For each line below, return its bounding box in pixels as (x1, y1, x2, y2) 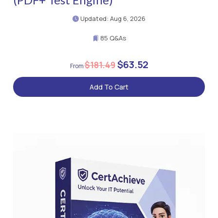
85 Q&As (98, 34, 126, 43)
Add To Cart (90, 82, 128, 92)
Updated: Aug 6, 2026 (79, 14, 145, 23)
